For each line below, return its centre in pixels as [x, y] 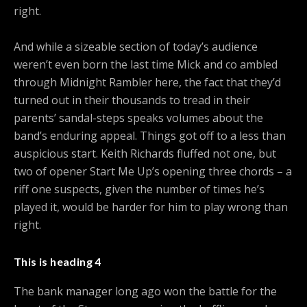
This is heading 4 [58, 262]
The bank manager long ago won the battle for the [145, 292]
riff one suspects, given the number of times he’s [139, 189]
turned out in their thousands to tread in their [132, 100]
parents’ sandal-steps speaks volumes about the [138, 118]
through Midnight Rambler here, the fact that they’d [147, 83]
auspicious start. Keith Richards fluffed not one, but [145, 154]
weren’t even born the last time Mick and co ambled [146, 65]
